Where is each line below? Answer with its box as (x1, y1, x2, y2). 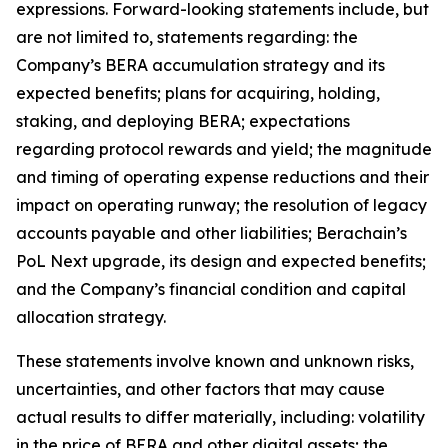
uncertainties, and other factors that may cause (16, 379, 385, 399)
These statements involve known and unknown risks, (16, 351, 414, 371)
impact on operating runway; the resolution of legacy (16, 195, 427, 215)
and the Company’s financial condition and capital (16, 279, 406, 299)
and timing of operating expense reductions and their (16, 167, 429, 187)
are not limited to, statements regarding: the (16, 27, 358, 47)
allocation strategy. (16, 307, 166, 327)
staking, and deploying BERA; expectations (16, 111, 350, 131)
